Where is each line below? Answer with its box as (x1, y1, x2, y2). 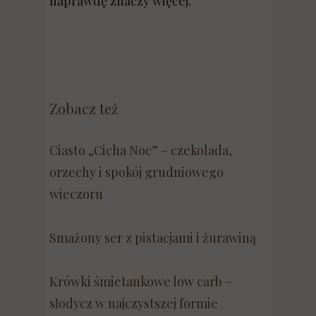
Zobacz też (49, 99, 119, 118)
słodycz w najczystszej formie (49, 295, 218, 312)
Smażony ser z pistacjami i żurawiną (49, 229, 256, 246)
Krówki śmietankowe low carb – (49, 273, 232, 290)
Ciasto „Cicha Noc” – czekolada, (49, 142, 232, 159)
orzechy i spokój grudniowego (49, 164, 224, 181)
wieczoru (49, 186, 103, 202)
